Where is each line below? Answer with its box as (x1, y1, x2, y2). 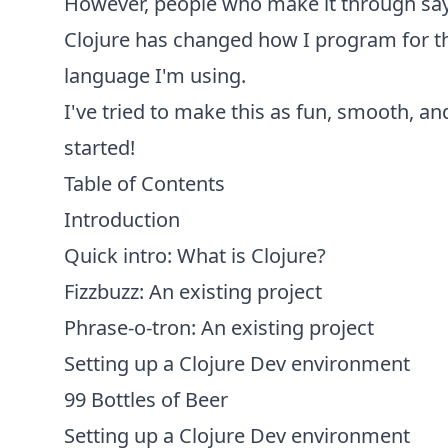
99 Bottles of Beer (64, 386, 228, 413)
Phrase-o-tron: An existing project (64, 314, 374, 341)
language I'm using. (64, 62, 246, 89)
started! (64, 134, 135, 161)
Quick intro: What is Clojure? (64, 242, 326, 269)
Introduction (64, 206, 180, 233)
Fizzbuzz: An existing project (64, 278, 322, 305)
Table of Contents (64, 170, 225, 197)
